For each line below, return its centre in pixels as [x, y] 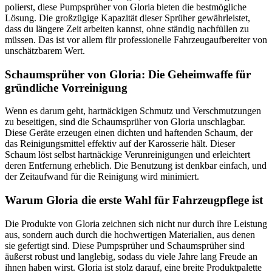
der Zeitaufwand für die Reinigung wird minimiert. [102, 177]
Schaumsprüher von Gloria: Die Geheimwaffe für [128, 74]
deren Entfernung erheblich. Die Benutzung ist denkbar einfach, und [136, 166]
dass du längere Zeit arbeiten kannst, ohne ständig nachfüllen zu [127, 29]
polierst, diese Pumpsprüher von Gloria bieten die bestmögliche [126, 7]
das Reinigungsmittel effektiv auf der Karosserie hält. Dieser [120, 144]
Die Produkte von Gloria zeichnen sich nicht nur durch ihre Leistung [136, 223]
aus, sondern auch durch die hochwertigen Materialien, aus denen [130, 234]
